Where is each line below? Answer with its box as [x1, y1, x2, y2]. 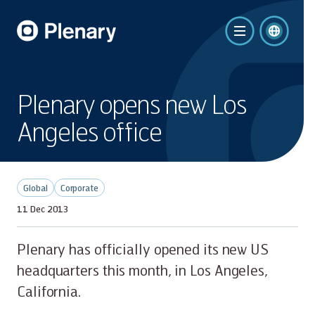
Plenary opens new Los [17, 87, 247, 120]
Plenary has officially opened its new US [17, 240, 269, 258]
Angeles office [17, 115, 161, 148]
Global [28, 182, 48, 193]
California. [17, 282, 81, 300]
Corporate [65, 182, 99, 193]
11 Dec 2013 [17, 203, 69, 214]
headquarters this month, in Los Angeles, [17, 261, 268, 279]
